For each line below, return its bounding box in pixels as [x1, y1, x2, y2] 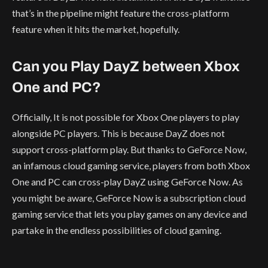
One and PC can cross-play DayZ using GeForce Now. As [12, 175, 243, 187]
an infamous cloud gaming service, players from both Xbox [12, 159, 250, 171]
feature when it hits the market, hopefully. [12, 23, 181, 35]
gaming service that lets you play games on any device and [12, 208, 247, 220]
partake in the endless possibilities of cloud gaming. [12, 224, 221, 236]
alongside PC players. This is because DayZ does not [12, 127, 225, 139]
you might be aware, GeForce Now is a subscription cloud [12, 191, 246, 203]
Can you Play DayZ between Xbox [12, 58, 240, 74]
